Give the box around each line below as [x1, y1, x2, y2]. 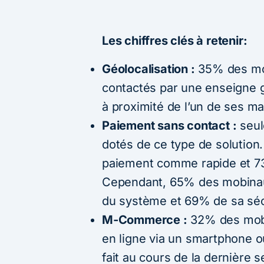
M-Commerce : [102, 212, 187, 227]
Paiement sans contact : [102, 118, 237, 133]
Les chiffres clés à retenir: [102, 33, 247, 48]
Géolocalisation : [102, 61, 195, 76]
